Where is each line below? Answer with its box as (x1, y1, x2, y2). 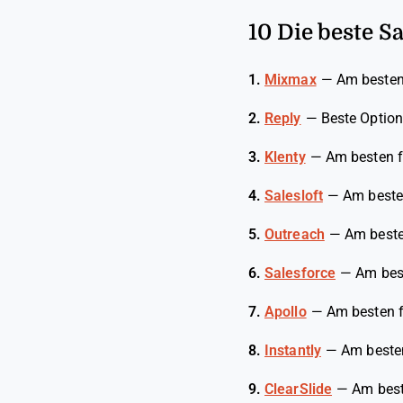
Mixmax (264, 72, 317, 87)
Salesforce (264, 265, 336, 281)
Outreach (264, 227, 325, 242)
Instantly (264, 343, 321, 358)
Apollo (264, 304, 307, 319)
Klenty (264, 149, 306, 165)
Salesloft (264, 188, 323, 203)
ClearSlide (264, 381, 332, 397)
